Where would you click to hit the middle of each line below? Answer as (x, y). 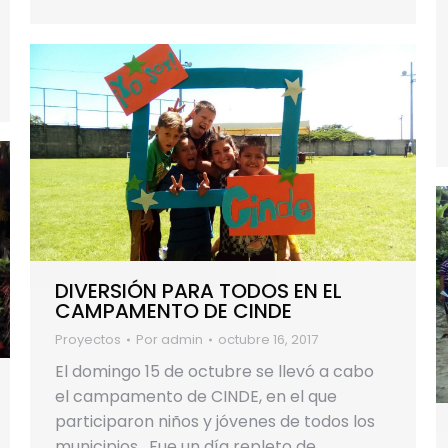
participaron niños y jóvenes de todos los (215, 422)
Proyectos (88, 340)
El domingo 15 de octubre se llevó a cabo (214, 372)
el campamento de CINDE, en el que (196, 397)
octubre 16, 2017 (268, 340)
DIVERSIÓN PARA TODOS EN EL (198, 291)
